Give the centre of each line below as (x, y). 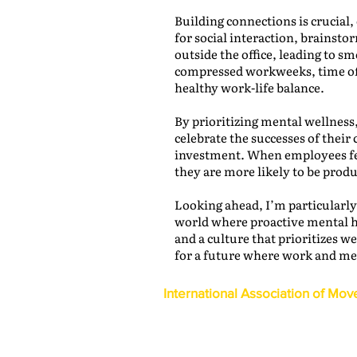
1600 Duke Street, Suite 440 (223, 319)
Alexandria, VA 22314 (209, 333)
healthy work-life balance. (249, 87)
